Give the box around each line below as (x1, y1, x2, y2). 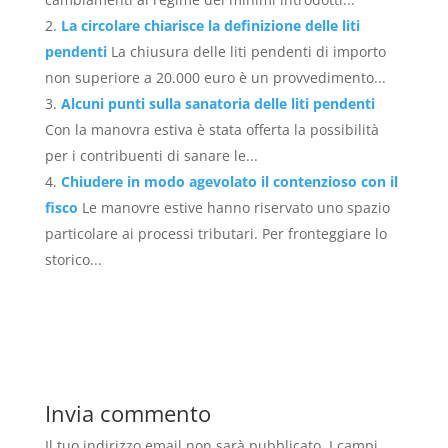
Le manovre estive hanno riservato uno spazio (81, 197, 390, 217)
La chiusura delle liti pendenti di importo (110, 41, 386, 61)
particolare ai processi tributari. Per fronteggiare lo (44, 223, 387, 243)
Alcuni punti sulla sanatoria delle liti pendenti (60, 93, 375, 113)
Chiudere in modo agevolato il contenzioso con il (60, 171, 398, 191)
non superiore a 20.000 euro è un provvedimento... (44, 67, 386, 87)
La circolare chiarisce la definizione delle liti (60, 15, 360, 35)
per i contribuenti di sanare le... (44, 145, 258, 165)
